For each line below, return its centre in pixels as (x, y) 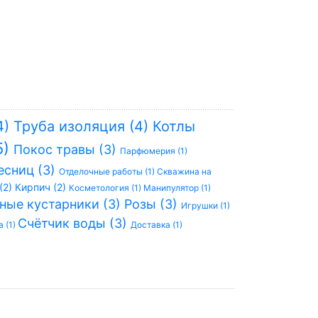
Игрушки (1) (205, 205)
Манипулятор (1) (177, 188)
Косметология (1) (106, 188)
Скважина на (184, 171)
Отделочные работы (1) (108, 171)
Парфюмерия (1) (154, 151)
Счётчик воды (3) (74, 223)
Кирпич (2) (42, 187)
